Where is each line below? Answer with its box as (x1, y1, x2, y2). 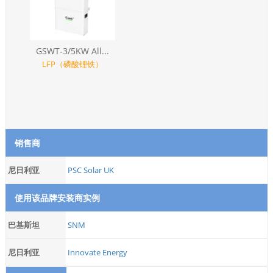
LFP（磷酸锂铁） (42, 58, 104, 69)
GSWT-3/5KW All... (36, 44, 110, 57)
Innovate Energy (67, 246, 127, 258)
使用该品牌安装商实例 (14, 191, 100, 204)
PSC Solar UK (67, 164, 114, 175)
